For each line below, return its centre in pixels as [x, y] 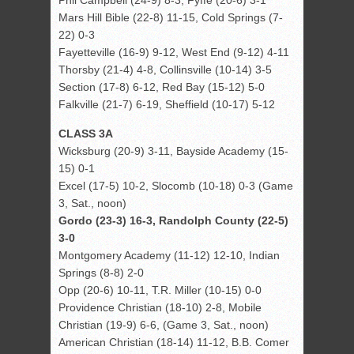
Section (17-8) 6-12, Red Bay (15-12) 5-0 [162, 87]
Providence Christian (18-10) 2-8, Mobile [160, 308]
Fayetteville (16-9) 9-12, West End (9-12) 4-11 [174, 53]
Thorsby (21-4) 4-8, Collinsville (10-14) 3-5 [165, 70]
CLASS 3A [86, 134]
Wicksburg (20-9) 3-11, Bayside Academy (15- [173, 151]
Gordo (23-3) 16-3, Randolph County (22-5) [173, 221]
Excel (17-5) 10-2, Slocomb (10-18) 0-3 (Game [176, 186]
